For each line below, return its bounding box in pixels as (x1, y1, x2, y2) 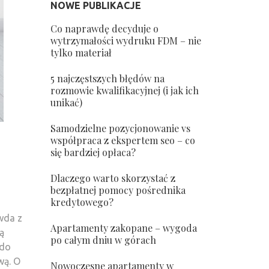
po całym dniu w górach (50, 234, 156, 246)
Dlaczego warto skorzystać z (50, 172, 175, 184)
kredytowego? (50, 196, 113, 208)
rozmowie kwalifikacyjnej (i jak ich (50, 84, 199, 97)
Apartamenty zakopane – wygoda (50, 222, 197, 234)
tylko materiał (50, 46, 112, 59)
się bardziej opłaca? (50, 146, 136, 159)
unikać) (50, 96, 82, 109)
